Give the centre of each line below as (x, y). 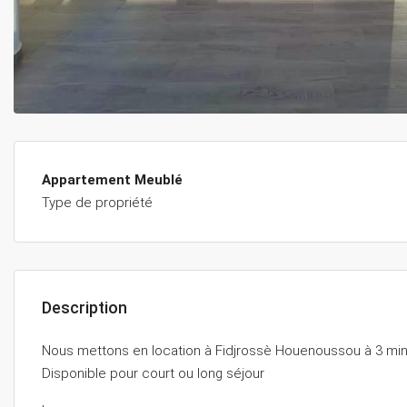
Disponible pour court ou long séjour (153, 373)
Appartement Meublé (112, 180)
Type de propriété (97, 203)
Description (84, 308)
